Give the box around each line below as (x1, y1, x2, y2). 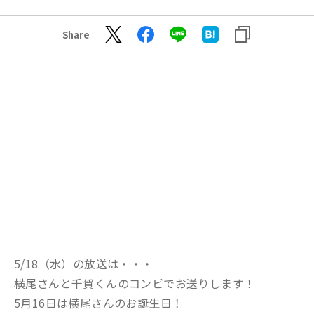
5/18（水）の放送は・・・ (14, 255, 153, 272)
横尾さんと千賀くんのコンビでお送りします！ (14, 275, 256, 292)
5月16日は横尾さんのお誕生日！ (14, 294, 184, 311)
